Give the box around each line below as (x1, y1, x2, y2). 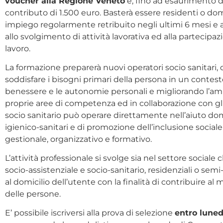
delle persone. (5, 189, 61, 199)
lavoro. (5, 44, 30, 54)
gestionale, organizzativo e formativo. (5, 134, 152, 144)
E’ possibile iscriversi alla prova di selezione (5, 208, 175, 218)
